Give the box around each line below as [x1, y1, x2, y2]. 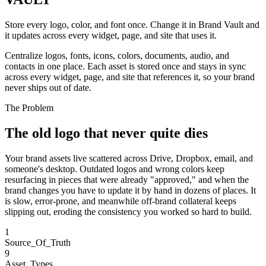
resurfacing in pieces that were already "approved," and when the [5, 175, 249, 185]
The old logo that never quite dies [5, 125, 208, 141]
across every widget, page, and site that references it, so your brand [5, 72, 255, 83]
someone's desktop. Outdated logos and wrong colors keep [5, 164, 224, 175]
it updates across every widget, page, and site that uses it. [5, 30, 217, 41]
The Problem [5, 103, 53, 113]
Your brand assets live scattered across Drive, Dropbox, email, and [5, 153, 253, 164]
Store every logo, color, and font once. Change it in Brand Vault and [5, 20, 259, 30]
